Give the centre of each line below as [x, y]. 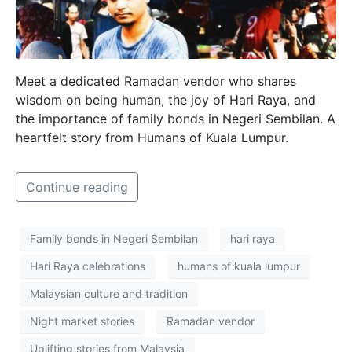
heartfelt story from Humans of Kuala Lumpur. [152, 137]
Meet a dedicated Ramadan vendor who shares [156, 81]
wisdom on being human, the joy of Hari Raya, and [166, 99]
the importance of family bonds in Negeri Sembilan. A [176, 118]
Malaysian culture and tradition [109, 294]
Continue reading [77, 187]
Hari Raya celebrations [88, 266]
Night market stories [82, 321]
